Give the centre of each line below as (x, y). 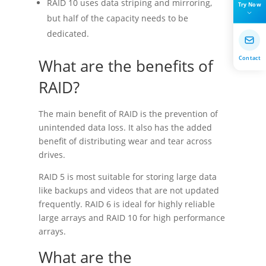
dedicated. (68, 34)
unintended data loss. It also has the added (125, 128)
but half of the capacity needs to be (117, 18)
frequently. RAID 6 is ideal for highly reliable (126, 204)
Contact (249, 58)
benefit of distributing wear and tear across (125, 141)
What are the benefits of (126, 66)
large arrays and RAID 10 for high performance (132, 218)
